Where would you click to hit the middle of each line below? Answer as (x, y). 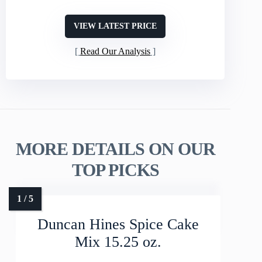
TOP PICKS (115, 170)
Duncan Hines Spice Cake (118, 225)
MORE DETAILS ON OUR (115, 149)
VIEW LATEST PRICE (116, 26)
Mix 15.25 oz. (118, 242)
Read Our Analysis (116, 51)
